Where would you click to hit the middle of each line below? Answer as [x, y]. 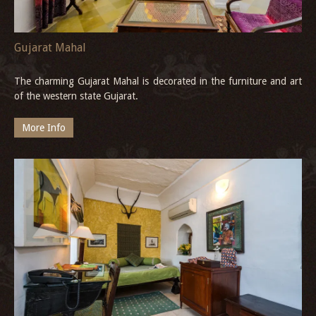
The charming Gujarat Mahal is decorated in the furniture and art [158, 81]
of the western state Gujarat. [76, 96]
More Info [44, 128]
